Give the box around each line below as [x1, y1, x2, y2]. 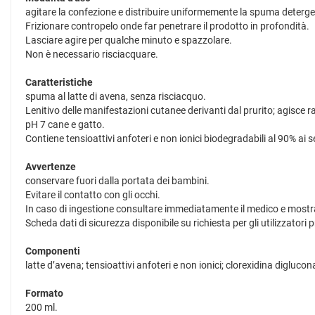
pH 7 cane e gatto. [25, 119, 105, 130]
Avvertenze [25, 161, 76, 172]
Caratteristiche [25, 77, 93, 88]
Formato [25, 288, 63, 299]
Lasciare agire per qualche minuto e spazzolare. [25, 34, 232, 46]
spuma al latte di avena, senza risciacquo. [25, 91, 206, 102]
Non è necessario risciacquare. [25, 49, 158, 60]
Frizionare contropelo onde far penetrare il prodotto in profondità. [25, 20, 309, 32]
